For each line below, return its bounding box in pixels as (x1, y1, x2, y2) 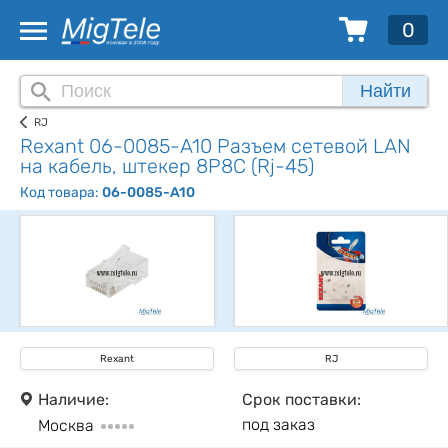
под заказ (242, 415, 315, 435)
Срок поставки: (242, 390, 361, 410)
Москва (38, 416, 98, 436)
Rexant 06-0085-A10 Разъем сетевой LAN (20, 134, 411, 159)
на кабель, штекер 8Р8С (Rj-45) (20, 154, 314, 179)
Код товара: (20, 184, 102, 202)
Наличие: (38, 390, 109, 410)
